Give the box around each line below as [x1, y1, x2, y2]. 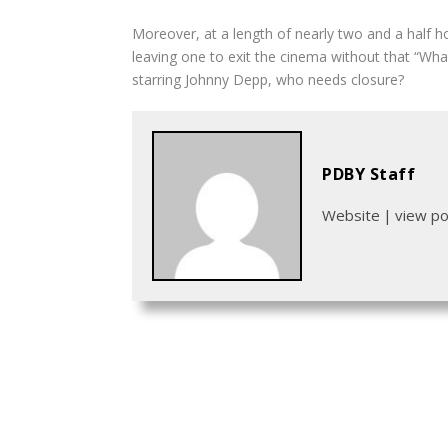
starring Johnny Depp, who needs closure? [132, 70, 404, 90]
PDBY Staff [322, 162, 415, 185]
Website [322, 204, 380, 225]
